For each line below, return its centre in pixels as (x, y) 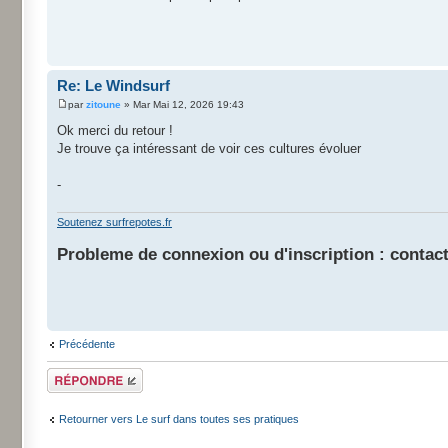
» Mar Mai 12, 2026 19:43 (182, 104)
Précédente (87, 343)
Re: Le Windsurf (113, 85)
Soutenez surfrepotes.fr (114, 221)
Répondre (71, 373)
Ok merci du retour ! (115, 130)
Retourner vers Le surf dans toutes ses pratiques (179, 419)
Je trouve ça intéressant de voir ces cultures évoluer (209, 148)
